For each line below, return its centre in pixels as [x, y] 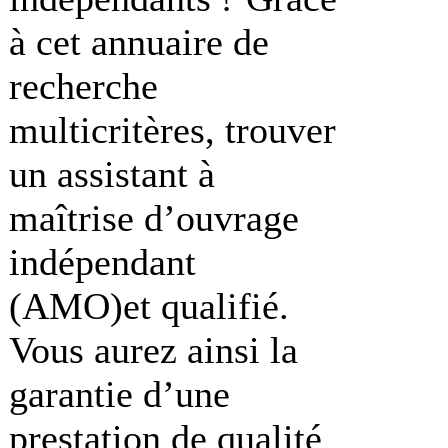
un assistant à [112, 173]
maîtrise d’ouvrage [154, 217]
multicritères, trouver [172, 129]
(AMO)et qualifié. [149, 305]
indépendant [102, 261]
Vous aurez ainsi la [153, 349]
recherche [83, 85]
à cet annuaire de [139, 41]
